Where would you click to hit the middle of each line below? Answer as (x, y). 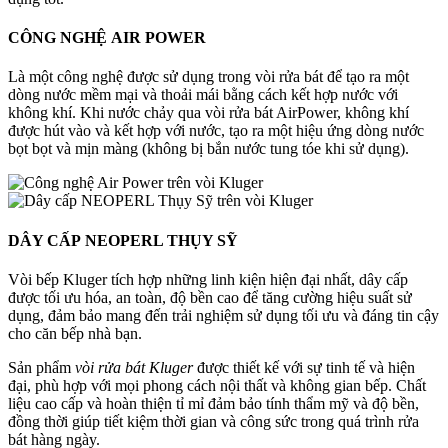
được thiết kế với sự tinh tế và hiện (304, 367)
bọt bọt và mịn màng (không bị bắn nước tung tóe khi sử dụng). (208, 149)
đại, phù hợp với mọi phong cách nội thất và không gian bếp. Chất (217, 385)
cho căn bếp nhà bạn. (75, 333)
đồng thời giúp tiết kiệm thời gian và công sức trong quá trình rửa (213, 421)
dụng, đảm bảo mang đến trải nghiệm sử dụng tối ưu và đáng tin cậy (223, 315)
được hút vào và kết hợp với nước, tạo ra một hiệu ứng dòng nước (216, 131)
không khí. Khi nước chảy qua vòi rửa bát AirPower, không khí (208, 113)
